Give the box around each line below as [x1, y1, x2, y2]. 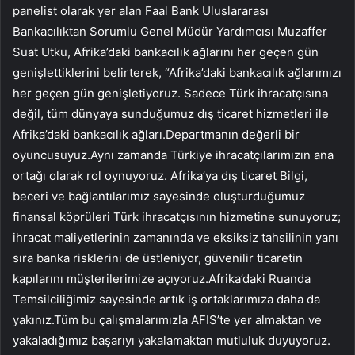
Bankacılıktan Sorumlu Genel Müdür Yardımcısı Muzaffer [13, 23, 327, 39]
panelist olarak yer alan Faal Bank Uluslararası [13, 2, 269, 18]
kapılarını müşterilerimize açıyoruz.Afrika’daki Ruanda [13, 270, 311, 286]
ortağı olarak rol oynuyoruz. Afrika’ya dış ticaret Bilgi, [13, 167, 307, 183]
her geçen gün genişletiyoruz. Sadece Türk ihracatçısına [13, 85, 328, 101]
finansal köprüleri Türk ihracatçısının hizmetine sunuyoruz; [13, 208, 341, 224]
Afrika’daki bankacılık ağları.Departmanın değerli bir [13, 126, 300, 142]
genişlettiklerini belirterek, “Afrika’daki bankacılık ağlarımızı [13, 64, 342, 80]
